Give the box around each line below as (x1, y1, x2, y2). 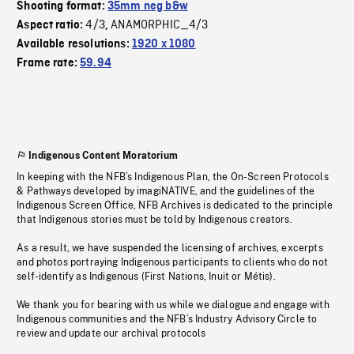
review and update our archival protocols (17, 328, 206, 340)
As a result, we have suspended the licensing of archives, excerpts (17, 243, 323, 254)
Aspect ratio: (17, 19, 86, 32)
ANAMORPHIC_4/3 (111, 17, 209, 34)
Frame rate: (17, 57, 81, 70)
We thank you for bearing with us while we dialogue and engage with (17, 299, 330, 311)
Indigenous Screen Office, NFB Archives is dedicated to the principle (17, 200, 333, 212)
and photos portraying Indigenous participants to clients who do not (17, 257, 328, 269)
